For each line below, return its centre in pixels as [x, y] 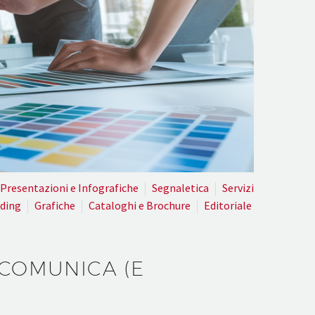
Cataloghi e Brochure [140, 205]
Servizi [238, 187]
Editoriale [228, 205]
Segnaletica [180, 187]
